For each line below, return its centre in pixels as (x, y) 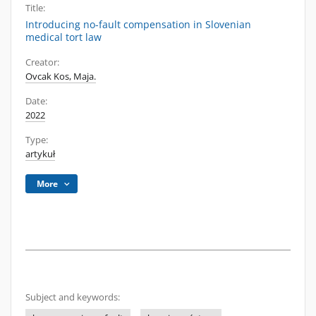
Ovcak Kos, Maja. (61, 77)
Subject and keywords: (73, 297)
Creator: (42, 62)
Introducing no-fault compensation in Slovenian (138, 24)
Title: (35, 8)
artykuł (40, 154)
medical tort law (63, 37)
